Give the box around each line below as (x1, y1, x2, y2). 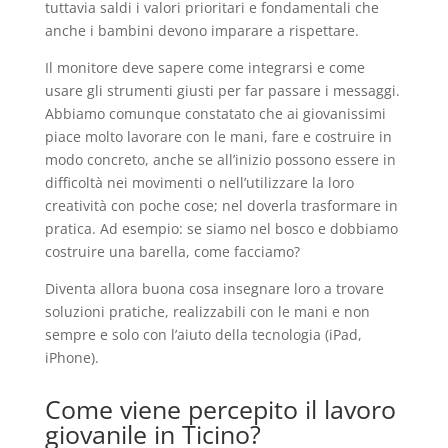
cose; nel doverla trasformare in (183, 196, 398, 215)
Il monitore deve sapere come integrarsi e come (44, 58, 365, 77)
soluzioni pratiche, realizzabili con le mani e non (44, 302, 370, 321)
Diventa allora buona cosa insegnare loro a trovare (44, 279, 384, 298)
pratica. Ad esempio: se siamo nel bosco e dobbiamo (44, 219, 398, 238)
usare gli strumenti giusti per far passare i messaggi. (44, 81, 400, 100)
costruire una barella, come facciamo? (44, 242, 300, 261)
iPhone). (44, 348, 99, 367)
